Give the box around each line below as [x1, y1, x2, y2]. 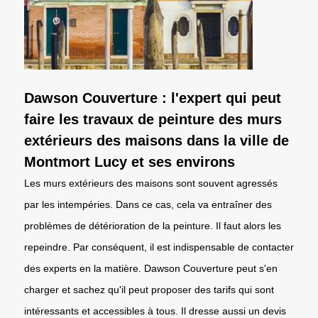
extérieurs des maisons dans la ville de [24, 132, 289, 148]
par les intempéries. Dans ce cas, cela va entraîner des [24, 198, 272, 210]
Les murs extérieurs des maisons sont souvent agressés [24, 177, 278, 189]
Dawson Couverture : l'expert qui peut [24, 89, 281, 106]
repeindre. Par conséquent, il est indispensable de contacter [24, 241, 294, 253]
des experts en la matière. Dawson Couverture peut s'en [24, 262, 278, 274]
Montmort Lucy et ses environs [24, 153, 235, 170]
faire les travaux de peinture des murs [24, 111, 282, 127]
